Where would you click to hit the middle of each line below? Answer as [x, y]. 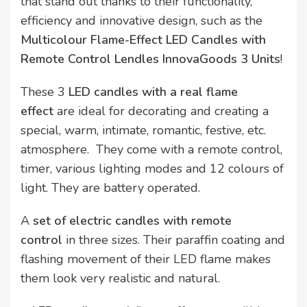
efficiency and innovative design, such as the [142, 21]
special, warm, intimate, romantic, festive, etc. [143, 131]
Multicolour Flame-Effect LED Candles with [143, 40]
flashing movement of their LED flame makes [146, 259]
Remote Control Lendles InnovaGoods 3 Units [150, 59]
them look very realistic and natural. [120, 279]
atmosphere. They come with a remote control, [151, 150]
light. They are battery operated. [110, 188]
